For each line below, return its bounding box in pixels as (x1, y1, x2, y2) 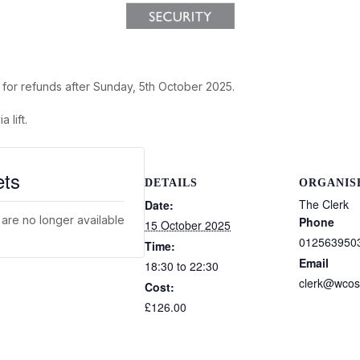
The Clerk (299, 195, 349, 212)
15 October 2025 (145, 216, 231, 233)
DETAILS (145, 176, 198, 189)
